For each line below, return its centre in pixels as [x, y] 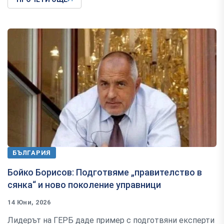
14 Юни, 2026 [29, 202]
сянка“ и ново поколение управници [84, 184]
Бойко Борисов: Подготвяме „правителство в [105, 172]
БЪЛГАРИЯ [32, 152]
